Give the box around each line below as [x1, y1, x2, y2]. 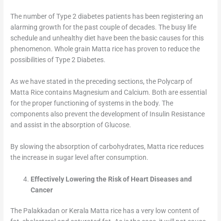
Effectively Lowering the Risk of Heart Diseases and [31, 175, 192, 183]
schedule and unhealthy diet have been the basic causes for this [10, 34, 204, 42]
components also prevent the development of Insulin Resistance [10, 110, 205, 118]
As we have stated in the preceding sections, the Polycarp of [10, 77, 193, 85]
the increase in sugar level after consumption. [10, 153, 149, 161]
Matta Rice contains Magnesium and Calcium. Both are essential [10, 88, 207, 96]
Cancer [31, 185, 53, 194]
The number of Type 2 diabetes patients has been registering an [10, 12, 204, 21]
